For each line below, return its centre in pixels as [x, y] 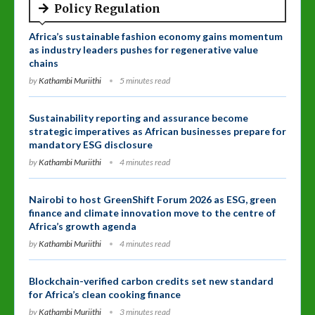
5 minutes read [145, 80]
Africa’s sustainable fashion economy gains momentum [156, 36]
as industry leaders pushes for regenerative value [143, 49]
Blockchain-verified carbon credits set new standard [151, 281]
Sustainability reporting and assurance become [139, 117]
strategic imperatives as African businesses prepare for [157, 131]
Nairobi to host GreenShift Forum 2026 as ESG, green [153, 199]
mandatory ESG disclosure [91, 144]
